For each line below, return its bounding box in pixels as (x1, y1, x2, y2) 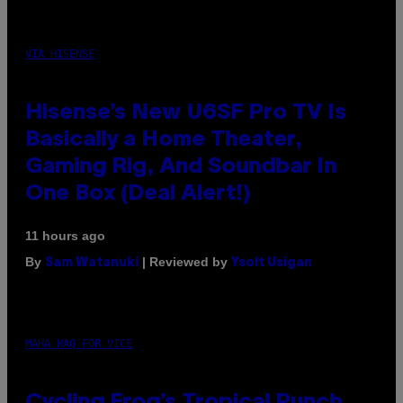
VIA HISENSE (25, 48, 94, 61)
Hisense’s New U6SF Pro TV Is (25, 103, 346, 124)
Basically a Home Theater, (25, 130, 302, 151)
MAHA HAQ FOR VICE (25, 337, 132, 351)
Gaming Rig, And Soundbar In (25, 157, 336, 178)
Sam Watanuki (45, 257, 139, 270)
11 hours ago (25, 228, 105, 244)
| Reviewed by (139, 255, 231, 270)
